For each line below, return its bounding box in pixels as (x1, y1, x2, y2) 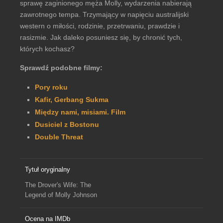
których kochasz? (20, 45, 75, 53)
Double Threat (35, 133, 83, 141)
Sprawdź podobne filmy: (20, 64, 103, 72)
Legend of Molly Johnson (25, 191, 97, 199)
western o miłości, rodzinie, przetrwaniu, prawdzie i (20, 22, 180, 30)
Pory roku (35, 83, 68, 91)
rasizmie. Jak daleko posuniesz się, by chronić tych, (20, 33, 182, 41)
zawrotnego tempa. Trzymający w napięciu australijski (20, 10, 189, 18)
